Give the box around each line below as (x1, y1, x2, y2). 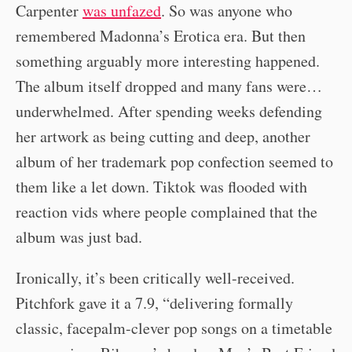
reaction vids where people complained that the (16, 200, 317, 222)
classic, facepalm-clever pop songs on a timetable (16, 317, 332, 339)
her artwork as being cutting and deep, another (16, 125, 310, 147)
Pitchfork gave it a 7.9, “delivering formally (16, 291, 293, 313)
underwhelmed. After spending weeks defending (16, 100, 322, 122)
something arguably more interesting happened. (16, 49, 320, 71)
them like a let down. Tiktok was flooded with (16, 175, 307, 197)
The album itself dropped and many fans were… (16, 75, 322, 97)
